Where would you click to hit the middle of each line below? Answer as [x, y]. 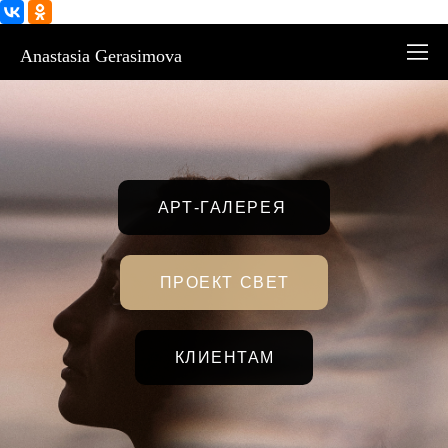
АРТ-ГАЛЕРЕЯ [224, 207]
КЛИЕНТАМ [225, 357]
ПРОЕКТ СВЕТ [224, 282]
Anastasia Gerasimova [101, 56]
